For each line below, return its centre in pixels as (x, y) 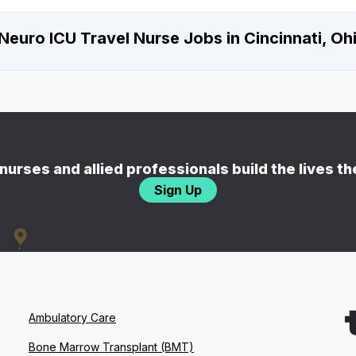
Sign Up (178, 190)
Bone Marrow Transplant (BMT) (111, 347)
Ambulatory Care (72, 318)
